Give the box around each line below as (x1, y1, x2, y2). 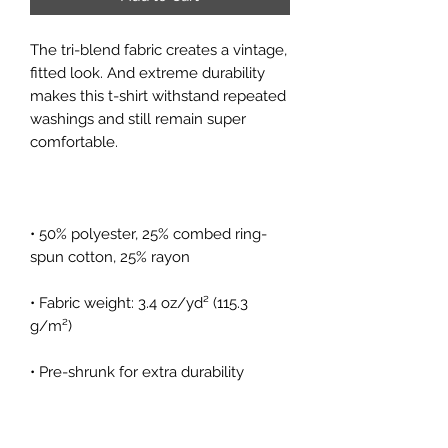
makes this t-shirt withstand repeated (30, 87, 286, 106)
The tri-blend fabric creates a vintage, (30, 41, 287, 60)
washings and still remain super (30, 110, 246, 129)
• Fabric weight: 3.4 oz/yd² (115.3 (30, 294, 248, 313)
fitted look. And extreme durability (30, 64, 265, 83)
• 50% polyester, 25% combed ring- (30, 225, 267, 244)
